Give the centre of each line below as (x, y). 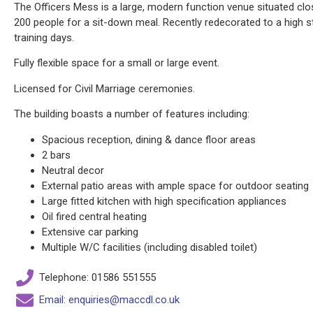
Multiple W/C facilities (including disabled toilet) (150, 247)
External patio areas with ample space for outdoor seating (175, 185)
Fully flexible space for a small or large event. (117, 63)
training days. (44, 38)
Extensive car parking (90, 232)
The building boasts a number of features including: (132, 114)
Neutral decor (73, 170)
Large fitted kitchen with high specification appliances (164, 201)
